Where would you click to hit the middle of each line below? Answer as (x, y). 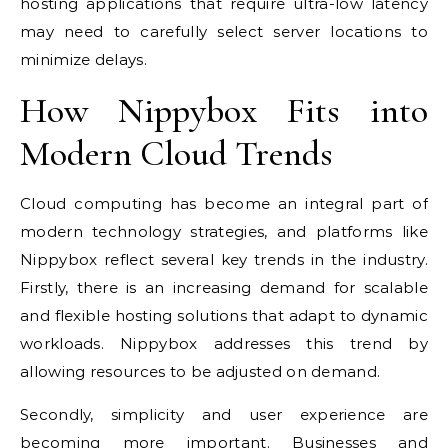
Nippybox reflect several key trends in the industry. (224, 260)
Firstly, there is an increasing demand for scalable (224, 288)
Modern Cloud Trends (176, 154)
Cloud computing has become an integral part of (224, 204)
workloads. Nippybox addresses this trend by (224, 344)
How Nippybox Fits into (224, 111)
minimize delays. (83, 60)
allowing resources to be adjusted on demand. (200, 372)
